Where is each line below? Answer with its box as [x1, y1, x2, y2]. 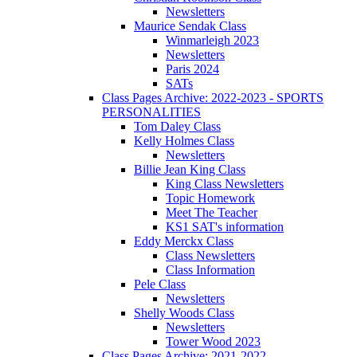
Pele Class [134, 277, 186, 292]
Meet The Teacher [166, 206, 257, 220]
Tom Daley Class [134, 120, 221, 134]
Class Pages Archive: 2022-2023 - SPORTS [102, 91, 324, 105]
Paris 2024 [166, 62, 219, 76]
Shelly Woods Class [134, 306, 234, 320]
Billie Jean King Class [134, 163, 245, 177]
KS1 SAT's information [166, 220, 284, 234]
